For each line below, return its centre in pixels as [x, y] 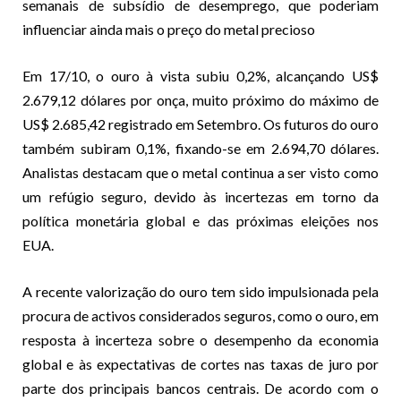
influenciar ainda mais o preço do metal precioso [169, 29]
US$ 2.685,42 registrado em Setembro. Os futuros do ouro [200, 124]
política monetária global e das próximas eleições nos [200, 220]
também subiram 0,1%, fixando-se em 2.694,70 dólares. [200, 148]
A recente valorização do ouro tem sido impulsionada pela [200, 291]
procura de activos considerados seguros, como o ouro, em [200, 315]
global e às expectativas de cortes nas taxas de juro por [200, 363]
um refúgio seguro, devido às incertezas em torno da [200, 196]
